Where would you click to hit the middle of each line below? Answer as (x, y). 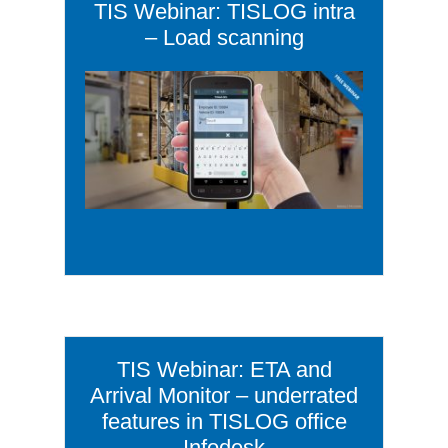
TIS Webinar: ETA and (224, 369)
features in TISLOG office (224, 421)
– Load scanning (224, 37)
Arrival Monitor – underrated (224, 395)
